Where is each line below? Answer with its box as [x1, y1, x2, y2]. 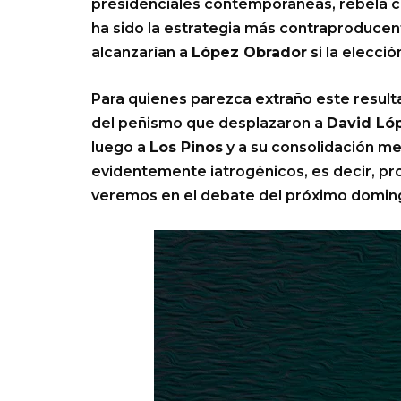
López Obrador [192, 44, 307, 61]
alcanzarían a [91, 44, 192, 61]
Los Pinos [149, 139, 223, 156]
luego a [91, 139, 149, 156]
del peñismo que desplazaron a [91, 115, 327, 132]
